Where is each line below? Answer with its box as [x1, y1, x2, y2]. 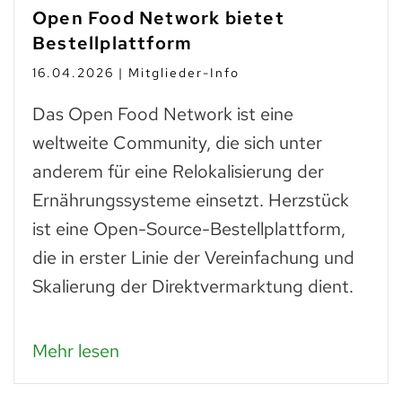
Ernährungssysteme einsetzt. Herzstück [32, 188, 349, 212]
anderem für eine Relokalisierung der [32, 160, 324, 183]
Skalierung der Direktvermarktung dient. [32, 275, 354, 298]
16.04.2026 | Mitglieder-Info [32, 65, 240, 81]
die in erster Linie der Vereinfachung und [32, 246, 354, 269]
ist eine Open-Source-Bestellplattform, [32, 217, 345, 240]
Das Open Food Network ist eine [32, 102, 293, 126]
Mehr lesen [32, 339, 119, 363]
